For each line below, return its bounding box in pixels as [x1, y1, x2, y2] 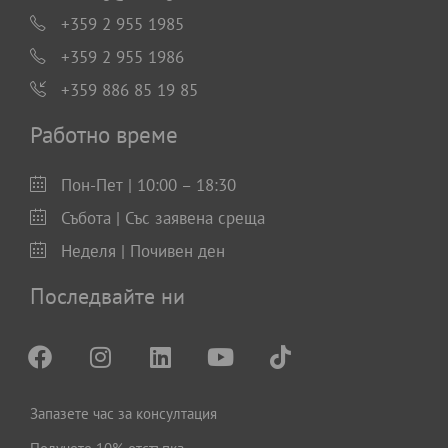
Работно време [30, 120, 178, 150]
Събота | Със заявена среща [61, 207, 265, 230]
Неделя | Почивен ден [61, 240, 225, 263]
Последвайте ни [30, 282, 185, 311]
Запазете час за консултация [30, 404, 217, 424]
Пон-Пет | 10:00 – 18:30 [61, 174, 236, 197]
